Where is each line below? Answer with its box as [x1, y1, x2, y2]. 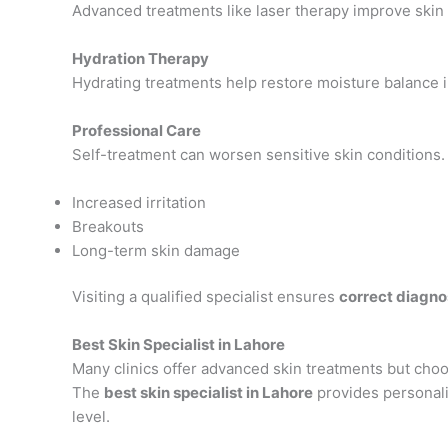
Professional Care [72, 120, 201, 140]
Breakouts [72, 216, 144, 236]
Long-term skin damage [72, 240, 240, 260]
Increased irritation [72, 192, 206, 212]
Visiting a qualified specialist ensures [72, 287, 339, 307]
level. [72, 407, 110, 427]
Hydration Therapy [72, 48, 209, 68]
